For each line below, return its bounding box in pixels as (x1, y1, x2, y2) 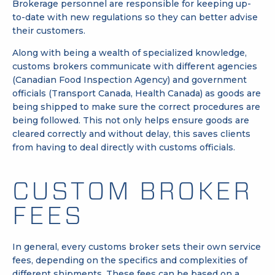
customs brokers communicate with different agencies (12, 60, 257, 72)
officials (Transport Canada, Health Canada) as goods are (12, 87, 261, 99)
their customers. (12, 25, 88, 36)
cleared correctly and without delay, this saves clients (12, 128, 250, 139)
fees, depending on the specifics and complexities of (12, 254, 247, 266)
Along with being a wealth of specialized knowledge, (12, 47, 247, 58)
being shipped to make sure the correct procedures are (12, 101, 260, 112)
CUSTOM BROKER (12, 175, 252, 206)
